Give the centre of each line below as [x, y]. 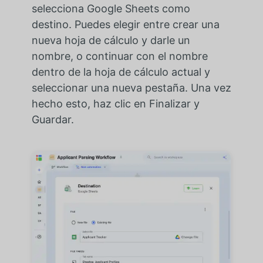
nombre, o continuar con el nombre [119, 56]
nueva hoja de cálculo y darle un [111, 40]
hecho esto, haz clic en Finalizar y [115, 103]
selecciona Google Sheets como [111, 8]
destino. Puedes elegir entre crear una [125, 24]
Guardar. [53, 119]
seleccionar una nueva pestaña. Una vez [131, 87]
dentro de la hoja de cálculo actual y [121, 72]
